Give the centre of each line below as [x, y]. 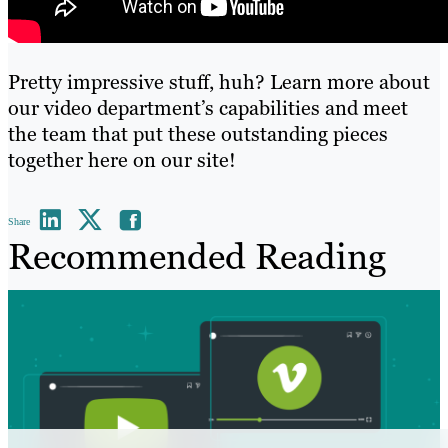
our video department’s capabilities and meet [208, 108]
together [48, 160]
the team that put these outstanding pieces [198, 134]
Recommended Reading [197, 257]
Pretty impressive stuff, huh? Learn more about [219, 82]
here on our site [158, 160]
